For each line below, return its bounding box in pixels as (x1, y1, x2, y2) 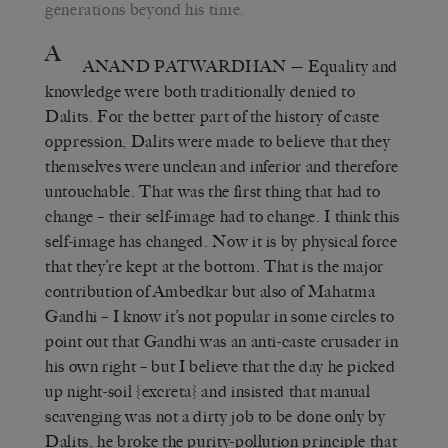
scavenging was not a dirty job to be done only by (45, 406, 386, 426)
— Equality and (286, 56, 398, 76)
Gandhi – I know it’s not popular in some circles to (45, 306, 395, 326)
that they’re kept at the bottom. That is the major (45, 256, 385, 276)
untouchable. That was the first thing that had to (45, 181, 381, 201)
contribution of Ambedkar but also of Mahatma (45, 281, 376, 301)
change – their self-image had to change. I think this (45, 206, 400, 226)
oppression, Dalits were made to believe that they (45, 131, 391, 151)
